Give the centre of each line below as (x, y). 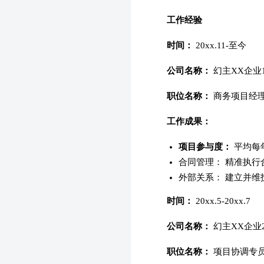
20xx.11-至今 (220, 45)
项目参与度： (205, 146)
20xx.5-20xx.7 (222, 201)
